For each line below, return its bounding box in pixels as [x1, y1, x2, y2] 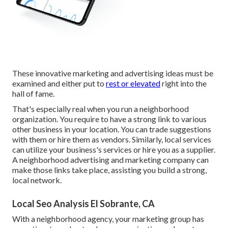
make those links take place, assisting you [12, 165, 157, 175]
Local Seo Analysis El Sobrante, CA [12, 198, 155, 210]
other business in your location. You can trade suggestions [12, 124, 211, 134]
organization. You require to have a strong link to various [12, 114, 207, 124]
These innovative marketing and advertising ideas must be [12, 68, 213, 78]
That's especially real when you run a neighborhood [12, 104, 189, 114]
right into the [160, 78, 207, 89]
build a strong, [157, 165, 207, 175]
